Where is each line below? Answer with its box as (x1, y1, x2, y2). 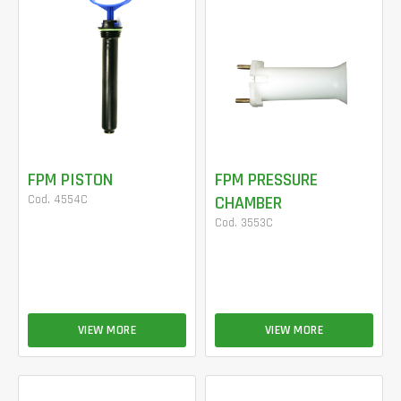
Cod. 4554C (28, 192, 88, 208)
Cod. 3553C (215, 215, 273, 231)
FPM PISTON (28, 168, 113, 192)
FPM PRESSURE (215, 168, 318, 192)
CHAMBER (215, 192, 282, 215)
